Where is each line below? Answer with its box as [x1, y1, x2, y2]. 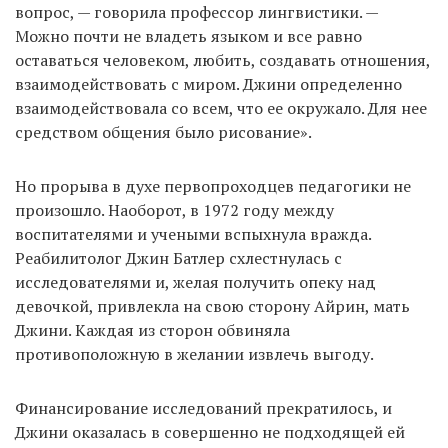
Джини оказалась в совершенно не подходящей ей [15, 421, 405, 444]
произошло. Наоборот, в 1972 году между [15, 199, 334, 222]
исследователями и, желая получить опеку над [15, 271, 376, 294]
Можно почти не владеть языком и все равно [15, 25, 362, 48]
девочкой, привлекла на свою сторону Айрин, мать [15, 295, 410, 318]
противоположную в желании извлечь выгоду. [15, 343, 374, 366]
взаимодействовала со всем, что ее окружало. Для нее [15, 97, 427, 120]
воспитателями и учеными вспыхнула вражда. [15, 223, 371, 246]
